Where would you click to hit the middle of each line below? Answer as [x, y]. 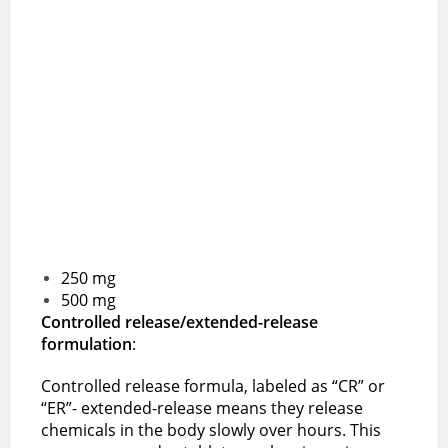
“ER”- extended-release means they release [202, 407]
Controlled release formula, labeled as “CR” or [213, 385]
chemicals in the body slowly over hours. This [211, 429]
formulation [87, 343]
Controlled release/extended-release [180, 321]
